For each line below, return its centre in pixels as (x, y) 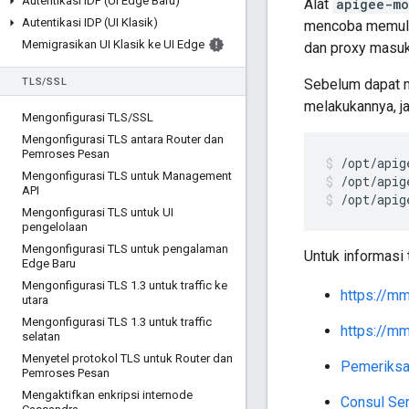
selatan (41, 336)
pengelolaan (55, 227)
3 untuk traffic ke (184, 285)
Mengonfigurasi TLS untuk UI (98, 212)
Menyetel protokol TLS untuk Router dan (127, 358)
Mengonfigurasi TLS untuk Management (127, 176)
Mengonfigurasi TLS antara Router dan (123, 139)
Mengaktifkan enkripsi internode (107, 395)
